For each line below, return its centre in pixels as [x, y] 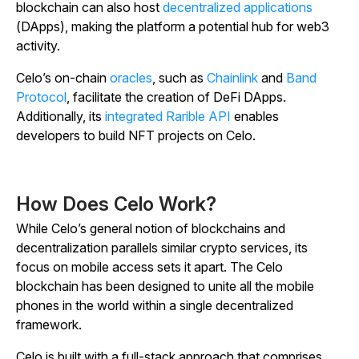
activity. [40, 46]
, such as [179, 78]
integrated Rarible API [168, 117]
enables [255, 117]
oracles [131, 78]
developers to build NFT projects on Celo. [137, 136]
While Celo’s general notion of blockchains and [151, 229]
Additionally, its [61, 117]
